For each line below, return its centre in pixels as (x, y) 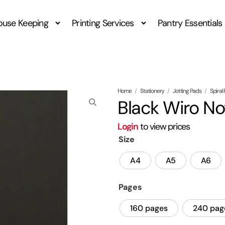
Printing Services (103, 23)
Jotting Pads (187, 91)
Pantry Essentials (190, 23)
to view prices (164, 127)
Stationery (152, 91)
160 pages (149, 208)
